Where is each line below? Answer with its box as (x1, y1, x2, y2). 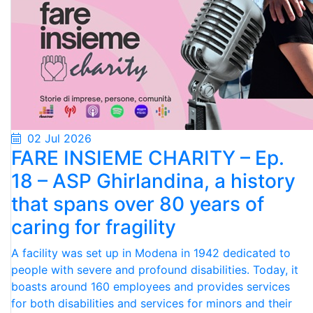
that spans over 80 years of (11, 192, 264, 216)
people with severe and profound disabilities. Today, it (11, 263, 298, 277)
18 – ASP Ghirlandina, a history (11, 169, 296, 193)
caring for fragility (11, 215, 176, 239)
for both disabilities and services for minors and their (11, 296, 292, 310)
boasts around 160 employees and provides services (11, 279, 290, 293)
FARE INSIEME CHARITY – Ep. (11, 146, 284, 170)
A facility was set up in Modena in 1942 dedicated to (11, 246, 291, 260)
